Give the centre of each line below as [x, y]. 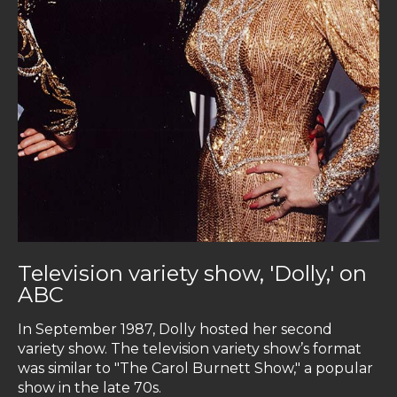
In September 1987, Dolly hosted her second [175, 330]
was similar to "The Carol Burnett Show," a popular [195, 369]
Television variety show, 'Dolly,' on [192, 274]
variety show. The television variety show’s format [190, 349]
